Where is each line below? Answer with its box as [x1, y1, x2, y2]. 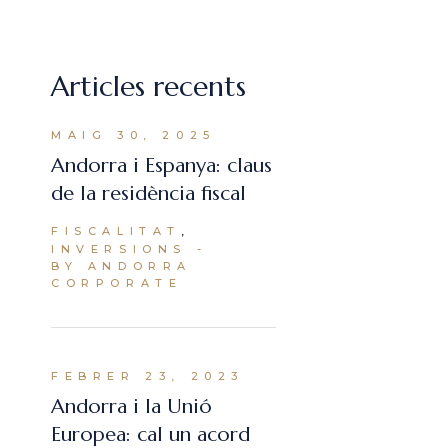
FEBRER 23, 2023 [51, 369, 244, 384]
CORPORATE [51, 275, 183, 290]
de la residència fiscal [51, 181, 246, 207]
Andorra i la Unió [51, 394, 212, 420]
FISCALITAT [51, 223, 181, 238]
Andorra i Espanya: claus [51, 153, 272, 179]
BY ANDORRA [51, 258, 192, 273]
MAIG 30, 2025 [51, 128, 216, 143]
